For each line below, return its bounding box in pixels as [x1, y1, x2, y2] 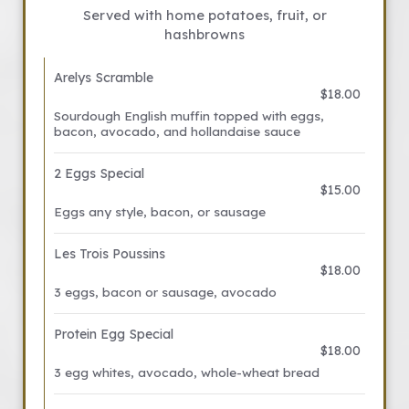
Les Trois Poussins [54, 246, 165, 262]
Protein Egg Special [54, 326, 173, 342]
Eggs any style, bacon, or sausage [54, 204, 266, 219]
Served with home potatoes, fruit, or [82, 6, 327, 24]
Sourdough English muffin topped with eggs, [54, 108, 324, 123]
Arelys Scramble [54, 69, 153, 86]
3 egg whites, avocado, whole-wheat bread [54, 364, 320, 380]
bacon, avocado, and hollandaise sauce [54, 123, 300, 139]
